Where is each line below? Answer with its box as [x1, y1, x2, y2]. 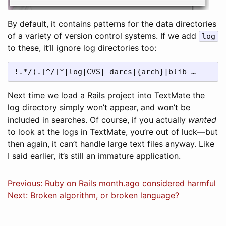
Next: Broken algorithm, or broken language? [8, 190, 179, 200]
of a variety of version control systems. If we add [8, 31, 199, 41]
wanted [188, 115, 216, 125]
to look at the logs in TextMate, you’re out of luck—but [8, 127, 218, 137]
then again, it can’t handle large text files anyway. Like [8, 139, 214, 149]
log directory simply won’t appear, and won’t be [8, 102, 190, 112]
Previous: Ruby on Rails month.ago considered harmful [8, 178, 216, 188]
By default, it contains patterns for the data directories [8, 19, 216, 29]
